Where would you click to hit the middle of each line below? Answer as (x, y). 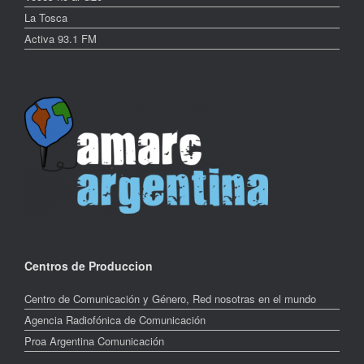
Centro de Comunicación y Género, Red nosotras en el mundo (170, 298)
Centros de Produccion (89, 265)
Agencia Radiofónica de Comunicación (115, 319)
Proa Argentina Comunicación (94, 340)
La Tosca (46, 17)
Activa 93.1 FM (61, 38)
